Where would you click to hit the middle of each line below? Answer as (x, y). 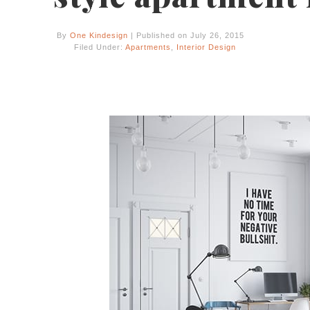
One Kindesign (99, 35)
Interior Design (206, 47)
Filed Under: (100, 47)
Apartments (148, 47)
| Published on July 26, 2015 (186, 35)
